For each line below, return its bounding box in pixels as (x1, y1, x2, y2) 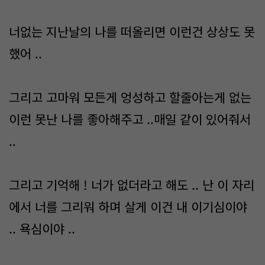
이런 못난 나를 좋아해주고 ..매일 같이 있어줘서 (9, 110, 251, 128)
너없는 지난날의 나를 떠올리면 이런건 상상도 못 (9, 22, 255, 40)
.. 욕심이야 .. (9, 219, 75, 237)
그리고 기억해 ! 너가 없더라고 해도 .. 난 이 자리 (9, 176, 254, 193)
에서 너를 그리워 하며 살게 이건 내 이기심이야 (9, 198, 247, 215)
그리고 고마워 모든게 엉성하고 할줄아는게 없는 (9, 88, 251, 106)
